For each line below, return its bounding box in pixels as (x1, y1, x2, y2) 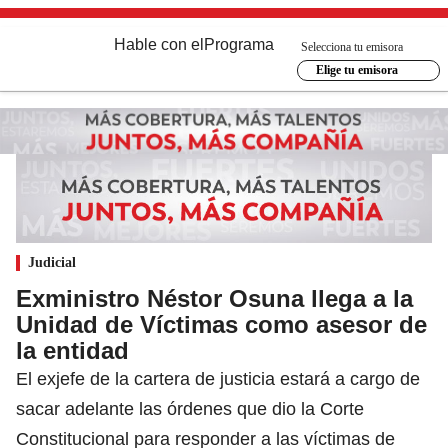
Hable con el (114, 36, 204, 53)
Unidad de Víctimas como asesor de (16, 310, 427, 338)
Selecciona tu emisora (301, 39, 403, 54)
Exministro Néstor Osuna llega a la (16, 284, 413, 312)
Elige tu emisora (315, 63, 398, 77)
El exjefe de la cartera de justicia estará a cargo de (16, 368, 420, 389)
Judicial (28, 254, 76, 270)
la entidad (16, 336, 129, 364)
